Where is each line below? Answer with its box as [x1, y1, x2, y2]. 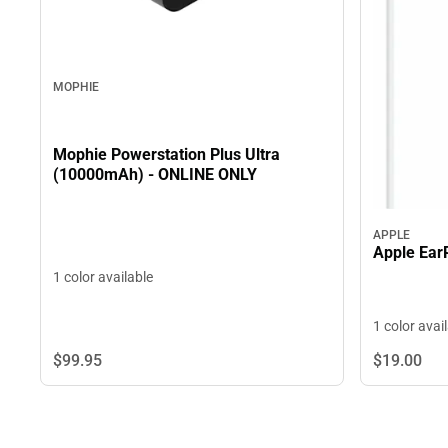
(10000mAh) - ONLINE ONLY [53, 164, 257, 184]
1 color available [53, 269, 153, 286]
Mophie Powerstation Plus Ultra [53, 144, 280, 164]
